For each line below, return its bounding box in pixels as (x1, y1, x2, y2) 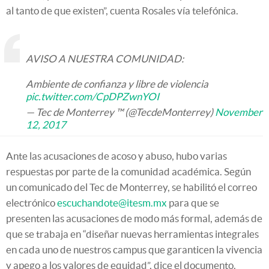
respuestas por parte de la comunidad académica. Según (6, 166, 251, 178)
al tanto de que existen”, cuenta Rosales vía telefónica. (6, 5, 238, 17)
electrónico (6, 197, 57, 209)
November (215, 106, 262, 118)
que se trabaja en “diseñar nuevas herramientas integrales (6, 228, 259, 240)
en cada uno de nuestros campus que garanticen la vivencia (6, 244, 262, 256)
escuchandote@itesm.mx (57, 197, 167, 209)
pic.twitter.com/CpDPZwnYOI (26, 91, 159, 103)
